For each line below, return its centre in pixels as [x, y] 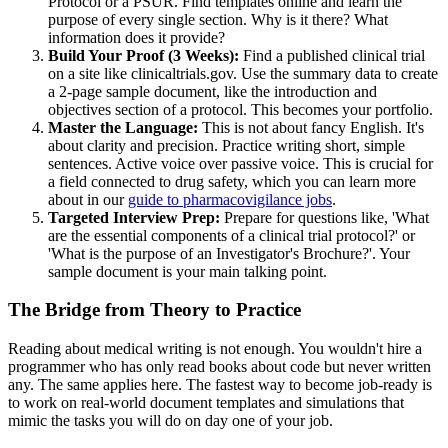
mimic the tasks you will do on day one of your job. [170, 420]
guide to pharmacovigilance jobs [230, 199]
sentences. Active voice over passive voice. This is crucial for [240, 163]
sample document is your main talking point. [187, 271]
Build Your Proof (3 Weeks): [143, 55]
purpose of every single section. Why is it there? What [218, 19]
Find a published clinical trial [332, 55]
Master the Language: [123, 127]
